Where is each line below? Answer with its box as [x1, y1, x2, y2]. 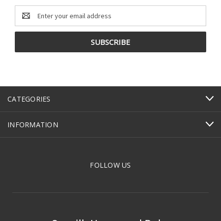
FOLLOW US [90, 160, 131, 170]
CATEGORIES [7, 94, 51, 104]
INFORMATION [7, 119, 58, 129]
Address [15, 16, 40, 25]
